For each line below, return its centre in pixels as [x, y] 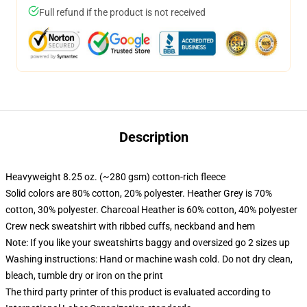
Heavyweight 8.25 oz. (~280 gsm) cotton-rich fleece [115, 177]
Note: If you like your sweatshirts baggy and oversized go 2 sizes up [148, 243]
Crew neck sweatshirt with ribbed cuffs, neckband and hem [130, 226]
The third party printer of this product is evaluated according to [138, 292]
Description [153, 137]
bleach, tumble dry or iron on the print [84, 275]
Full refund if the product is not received [122, 12]
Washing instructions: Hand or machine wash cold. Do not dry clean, [149, 259]
